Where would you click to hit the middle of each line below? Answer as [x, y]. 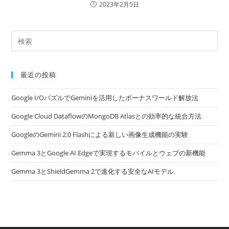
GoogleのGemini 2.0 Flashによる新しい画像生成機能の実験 [100, 135]
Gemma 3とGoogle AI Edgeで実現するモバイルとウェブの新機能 [109, 153]
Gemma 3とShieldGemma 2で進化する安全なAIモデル [93, 171]
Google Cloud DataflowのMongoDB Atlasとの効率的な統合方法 [107, 116]
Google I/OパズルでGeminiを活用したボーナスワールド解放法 [105, 98]
